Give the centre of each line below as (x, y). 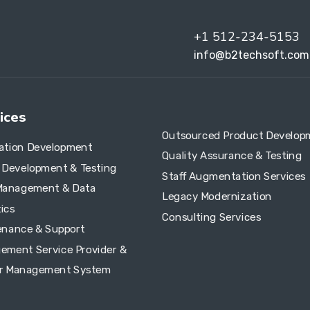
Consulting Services (212, 217)
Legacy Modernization (217, 197)
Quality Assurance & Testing (232, 156)
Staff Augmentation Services (234, 176)
